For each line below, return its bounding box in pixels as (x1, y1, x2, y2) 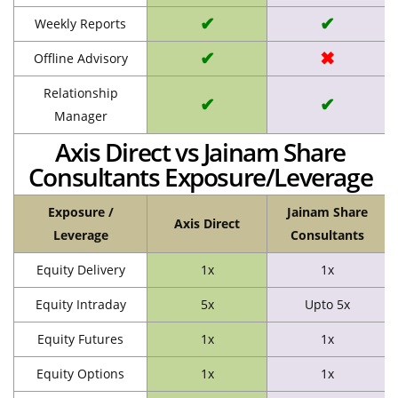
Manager (53, 107, 107, 124)
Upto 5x (304, 295, 350, 313)
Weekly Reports (35, 14, 126, 32)
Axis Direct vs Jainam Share (54, 134, 346, 169)
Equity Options (36, 364, 124, 382)
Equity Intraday (35, 295, 126, 313)
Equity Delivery (36, 260, 125, 278)
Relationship (43, 84, 118, 101)
